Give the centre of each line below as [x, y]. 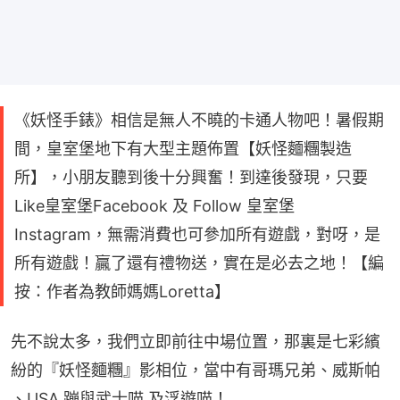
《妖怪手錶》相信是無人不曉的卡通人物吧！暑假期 [199, 120]
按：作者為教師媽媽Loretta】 [122, 291]
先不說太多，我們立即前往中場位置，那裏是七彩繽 [196, 341]
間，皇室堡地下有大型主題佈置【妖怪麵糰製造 [183, 148]
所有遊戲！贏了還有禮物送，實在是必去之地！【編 [199, 262]
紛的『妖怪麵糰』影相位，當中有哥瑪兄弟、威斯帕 [196, 370]
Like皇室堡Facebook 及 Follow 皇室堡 [154, 205]
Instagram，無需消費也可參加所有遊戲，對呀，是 [197, 234]
